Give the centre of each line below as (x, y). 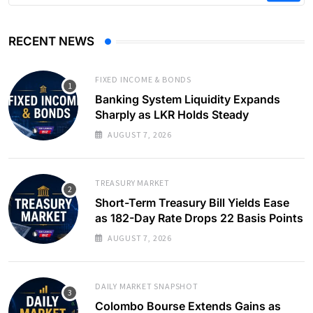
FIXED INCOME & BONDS (143, 80)
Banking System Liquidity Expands (188, 100)
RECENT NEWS (51, 42)
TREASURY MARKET (132, 183)
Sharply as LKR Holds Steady (172, 115)
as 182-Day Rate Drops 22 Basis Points (199, 218)
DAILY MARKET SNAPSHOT (147, 286)
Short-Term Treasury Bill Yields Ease (192, 203)
